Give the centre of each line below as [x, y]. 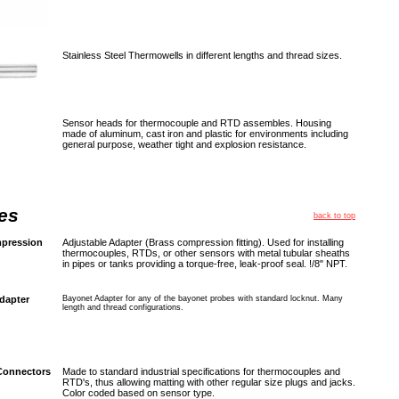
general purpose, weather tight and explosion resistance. [184, 144]
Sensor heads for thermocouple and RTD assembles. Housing [197, 123]
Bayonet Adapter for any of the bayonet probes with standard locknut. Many [203, 298]
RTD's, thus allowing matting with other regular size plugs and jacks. [209, 382]
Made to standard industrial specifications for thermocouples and [201, 371]
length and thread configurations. [123, 307]
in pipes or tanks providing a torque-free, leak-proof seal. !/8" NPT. [205, 264]
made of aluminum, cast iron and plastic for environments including [205, 134]
